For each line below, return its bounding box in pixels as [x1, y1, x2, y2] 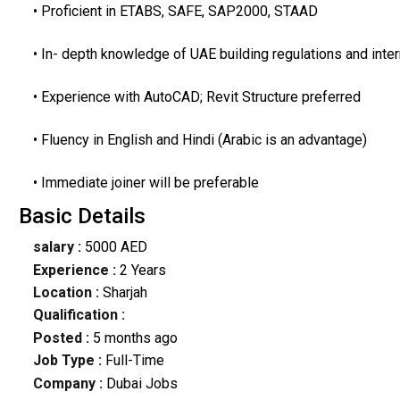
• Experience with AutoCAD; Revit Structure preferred [32, 87, 361, 105]
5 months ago [92, 329, 178, 346]
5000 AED [80, 238, 147, 256]
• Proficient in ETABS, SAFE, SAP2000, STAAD [32, 2, 318, 20]
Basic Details [18, 204, 146, 229]
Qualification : [32, 306, 125, 324]
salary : [32, 238, 81, 256]
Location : [32, 284, 99, 302]
